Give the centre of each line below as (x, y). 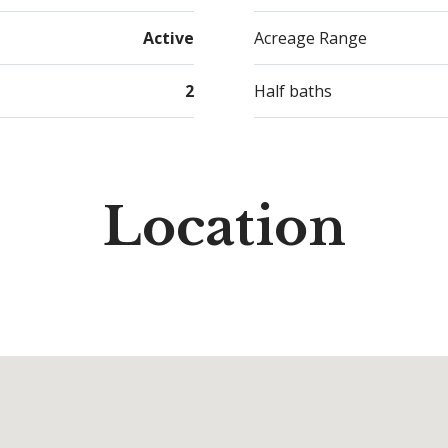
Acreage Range (310, 38)
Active (168, 38)
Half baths (293, 91)
